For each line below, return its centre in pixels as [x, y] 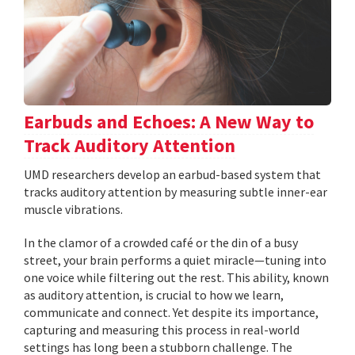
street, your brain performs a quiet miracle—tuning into [175, 260]
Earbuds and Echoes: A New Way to [169, 122]
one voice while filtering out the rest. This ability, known [176, 278]
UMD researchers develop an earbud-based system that [172, 175]
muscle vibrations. [73, 210]
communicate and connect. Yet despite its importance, [171, 313]
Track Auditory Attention [130, 146]
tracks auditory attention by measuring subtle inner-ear [176, 192]
